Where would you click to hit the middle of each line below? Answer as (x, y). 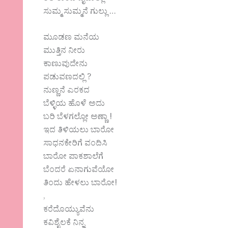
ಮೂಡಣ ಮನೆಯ (72, 39)
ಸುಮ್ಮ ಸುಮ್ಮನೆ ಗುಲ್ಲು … (80, 12)
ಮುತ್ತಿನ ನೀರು (64, 52)
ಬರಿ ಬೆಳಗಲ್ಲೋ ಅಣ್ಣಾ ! (78, 118)
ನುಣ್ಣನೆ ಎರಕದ (67, 92)
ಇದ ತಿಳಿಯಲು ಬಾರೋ (79, 132)
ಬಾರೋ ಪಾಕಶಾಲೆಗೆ (74, 158)
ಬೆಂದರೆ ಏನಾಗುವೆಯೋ (79, 171)
